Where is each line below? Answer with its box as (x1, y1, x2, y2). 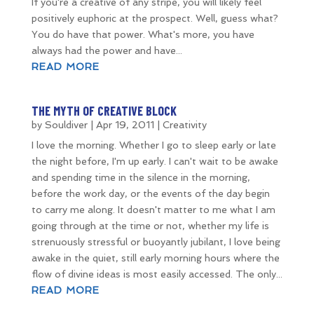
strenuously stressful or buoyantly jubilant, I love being (31, 236, 280, 247)
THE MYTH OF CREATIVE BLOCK (31, 103, 177, 118)
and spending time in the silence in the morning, (31, 172, 250, 183)
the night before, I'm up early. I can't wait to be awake (31, 156, 278, 167)
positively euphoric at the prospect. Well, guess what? (31, 13, 278, 24)
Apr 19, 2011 (95, 119, 154, 130)
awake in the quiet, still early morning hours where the (31, 252, 280, 264)
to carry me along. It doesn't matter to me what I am (31, 204, 275, 215)
